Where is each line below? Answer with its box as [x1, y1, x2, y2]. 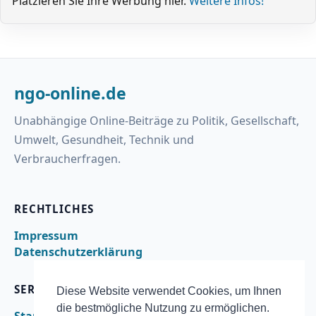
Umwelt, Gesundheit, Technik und [14, 132, 194, 148]
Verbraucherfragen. [14, 151, 121, 167]
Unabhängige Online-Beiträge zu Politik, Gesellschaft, [14, 113, 299, 129]
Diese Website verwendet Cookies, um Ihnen [56, 285, 281, 298]
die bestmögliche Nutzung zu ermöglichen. [56, 302, 269, 315]
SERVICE [14, 282, 62, 297]
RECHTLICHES [14, 202, 95, 217]
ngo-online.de [14, 81, 126, 104]
